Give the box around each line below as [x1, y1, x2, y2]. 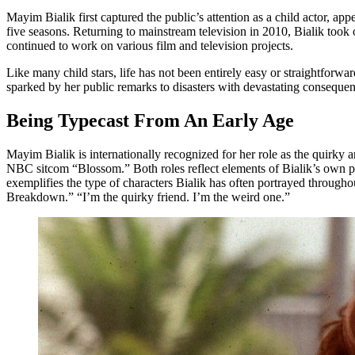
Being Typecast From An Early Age [6, 109, 294, 131]
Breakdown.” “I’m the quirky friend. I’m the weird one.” [6, 189, 290, 204]
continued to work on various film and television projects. [6, 38, 293, 52]
